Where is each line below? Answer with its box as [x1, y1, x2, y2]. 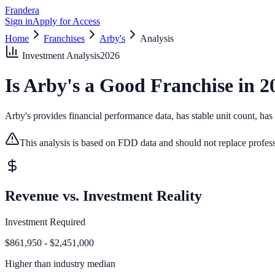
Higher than [5, 258, 51, 269]
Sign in [5, 16, 33, 26]
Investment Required [5, 216, 85, 227]
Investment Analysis [20, 50, 100, 61]
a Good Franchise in [80, 74, 260, 97]
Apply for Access [33, 16, 100, 26]
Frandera [5, 5, 39, 15]
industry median [51, 258, 115, 269]
